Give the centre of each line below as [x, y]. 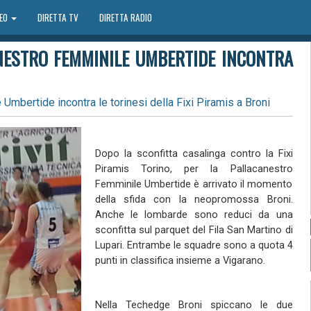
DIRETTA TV [58, 17]
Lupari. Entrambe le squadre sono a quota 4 [194, 245]
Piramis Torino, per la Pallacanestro [194, 169]
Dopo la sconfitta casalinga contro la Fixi [194, 153]
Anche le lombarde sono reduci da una [194, 215]
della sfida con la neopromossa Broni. [194, 199]
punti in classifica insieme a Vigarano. [180, 260]
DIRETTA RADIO [125, 17]
